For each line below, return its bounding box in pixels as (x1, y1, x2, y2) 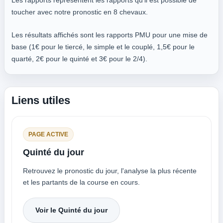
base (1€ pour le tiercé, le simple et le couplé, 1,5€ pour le (11, 43, 195, 51)
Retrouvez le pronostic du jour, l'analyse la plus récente (23, 167, 197, 175)
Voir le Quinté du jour (35, 206, 108, 214)
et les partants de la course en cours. (23, 178, 140, 186)
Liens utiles (11, 94, 70, 107)
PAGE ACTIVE (28, 131, 68, 138)
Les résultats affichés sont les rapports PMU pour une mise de (11, 31, 208, 39)
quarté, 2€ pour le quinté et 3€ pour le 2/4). (11, 55, 147, 63)
